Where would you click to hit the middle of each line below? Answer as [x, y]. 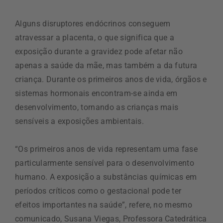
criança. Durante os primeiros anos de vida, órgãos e [111, 79]
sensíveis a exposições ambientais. [79, 121]
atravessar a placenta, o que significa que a [95, 38]
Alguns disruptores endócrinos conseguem [93, 24]
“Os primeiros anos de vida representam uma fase [107, 149]
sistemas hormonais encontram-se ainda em [96, 93]
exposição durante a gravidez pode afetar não [99, 52]
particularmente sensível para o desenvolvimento [105, 163]
